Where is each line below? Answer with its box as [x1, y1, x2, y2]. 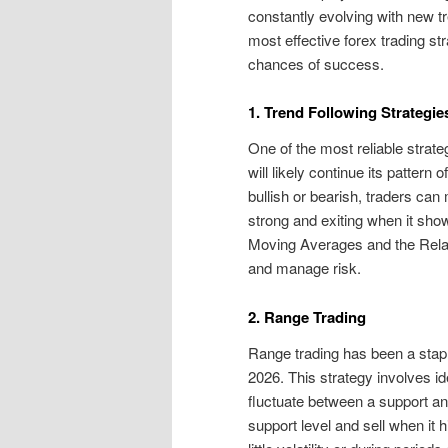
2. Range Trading [248, 305, 366, 328]
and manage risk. [248, 257, 361, 279]
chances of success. [248, 52, 384, 74]
